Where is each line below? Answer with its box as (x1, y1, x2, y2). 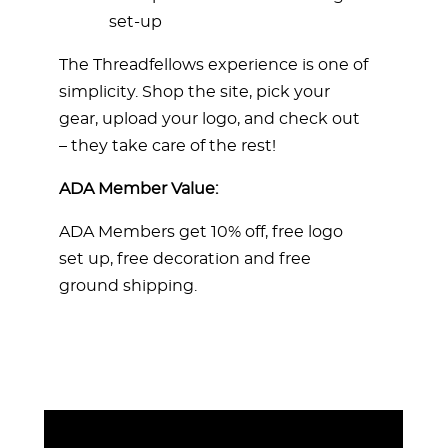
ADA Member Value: (59, 181, 218, 197)
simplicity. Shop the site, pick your (59, 84, 330, 100)
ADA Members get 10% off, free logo (59, 224, 343, 240)
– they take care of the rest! (59, 138, 276, 154)
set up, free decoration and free (59, 251, 311, 267)
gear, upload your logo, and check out (59, 111, 360, 127)
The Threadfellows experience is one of (59, 57, 368, 73)
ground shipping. (59, 278, 197, 294)
